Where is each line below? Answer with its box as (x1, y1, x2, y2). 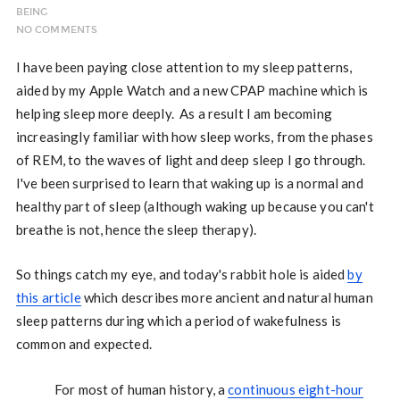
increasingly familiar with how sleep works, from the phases (15, 129, 373, 146)
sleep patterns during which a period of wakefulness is (15, 312, 342, 329)
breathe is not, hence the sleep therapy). (15, 221, 257, 238)
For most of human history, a (54, 381, 229, 398)
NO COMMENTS (15, 24, 98, 37)
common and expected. (15, 336, 158, 353)
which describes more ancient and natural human (80, 289, 373, 306)
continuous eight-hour (228, 381, 364, 398)
